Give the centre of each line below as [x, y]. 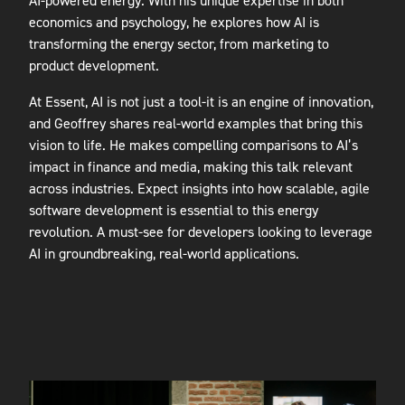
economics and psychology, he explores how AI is [174, 23]
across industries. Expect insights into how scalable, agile [199, 189]
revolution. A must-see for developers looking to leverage [201, 232]
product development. [94, 66]
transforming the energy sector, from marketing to [179, 44]
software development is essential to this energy [174, 211]
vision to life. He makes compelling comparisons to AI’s [193, 146]
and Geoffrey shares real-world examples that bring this [196, 124]
